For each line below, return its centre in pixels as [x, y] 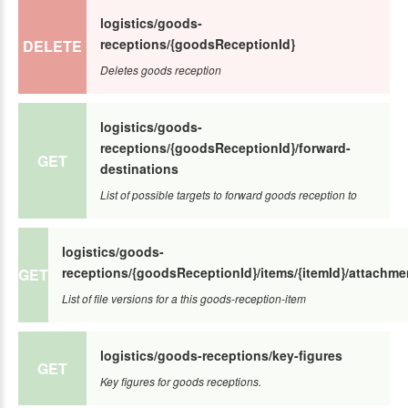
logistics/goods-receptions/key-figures [221, 355]
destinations [139, 168]
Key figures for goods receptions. [181, 381]
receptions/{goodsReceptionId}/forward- [225, 147]
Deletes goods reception [161, 69]
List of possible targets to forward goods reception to [229, 194]
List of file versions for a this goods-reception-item [184, 298]
